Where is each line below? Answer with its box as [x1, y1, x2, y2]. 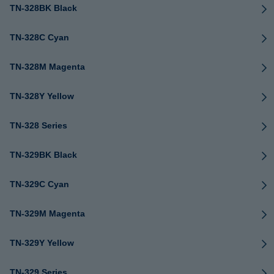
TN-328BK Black [10, 3, 77, 13]
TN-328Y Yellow [10, 91, 74, 101]
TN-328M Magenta [10, 62, 85, 72]
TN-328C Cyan [10, 32, 69, 42]
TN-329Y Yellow [10, 238, 74, 248]
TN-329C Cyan [10, 179, 69, 189]
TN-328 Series [10, 120, 67, 130]
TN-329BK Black [10, 150, 77, 160]
